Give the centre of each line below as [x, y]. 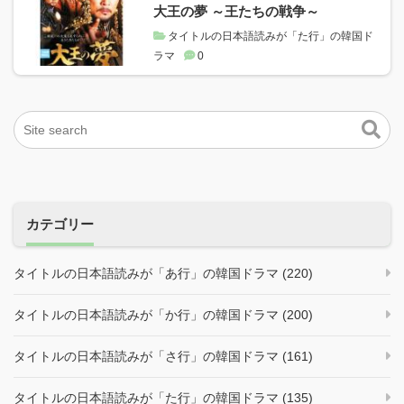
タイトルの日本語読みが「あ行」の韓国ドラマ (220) [163, 273]
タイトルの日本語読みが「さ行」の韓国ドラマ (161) [163, 356]
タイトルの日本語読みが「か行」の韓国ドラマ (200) [163, 314]
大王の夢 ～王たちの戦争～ [236, 11]
